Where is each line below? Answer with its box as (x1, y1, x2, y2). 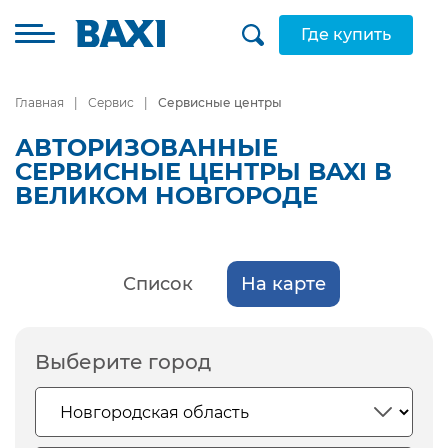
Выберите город (35, 350, 211, 374)
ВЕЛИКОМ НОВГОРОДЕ (15, 181, 318, 210)
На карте (240, 273, 326, 295)
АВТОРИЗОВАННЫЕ (15, 133, 278, 162)
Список (122, 273, 193, 295)
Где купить (301, 25, 391, 44)
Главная (15, 95, 64, 110)
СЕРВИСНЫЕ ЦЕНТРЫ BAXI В (15, 157, 392, 186)
